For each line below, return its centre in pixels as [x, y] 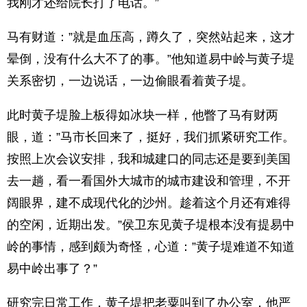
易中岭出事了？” [52, 269]
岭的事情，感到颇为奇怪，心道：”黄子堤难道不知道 [151, 247]
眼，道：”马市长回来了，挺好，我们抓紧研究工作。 [151, 137]
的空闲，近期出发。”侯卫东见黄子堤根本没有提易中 [151, 225]
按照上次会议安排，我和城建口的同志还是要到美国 [149, 159]
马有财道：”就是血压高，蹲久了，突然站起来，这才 [151, 37]
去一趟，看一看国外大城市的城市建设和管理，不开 [149, 181]
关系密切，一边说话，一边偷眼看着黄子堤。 [130, 81]
